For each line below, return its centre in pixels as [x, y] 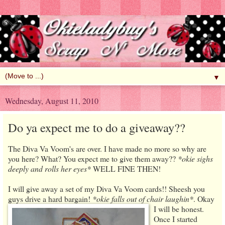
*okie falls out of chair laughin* [143, 199]
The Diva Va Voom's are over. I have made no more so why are [107, 149]
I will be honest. [179, 209]
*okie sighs [195, 159]
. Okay [204, 199]
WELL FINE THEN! [126, 169]
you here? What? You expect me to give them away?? [93, 159]
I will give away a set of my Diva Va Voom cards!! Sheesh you [106, 189]
